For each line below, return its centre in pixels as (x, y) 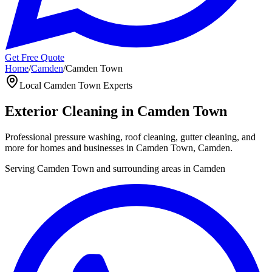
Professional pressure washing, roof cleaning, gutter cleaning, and (130, 137)
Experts (117, 85)
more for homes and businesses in (69, 148)
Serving (21, 168)
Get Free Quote (35, 57)
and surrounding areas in (144, 168)
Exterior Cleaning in (71, 111)
